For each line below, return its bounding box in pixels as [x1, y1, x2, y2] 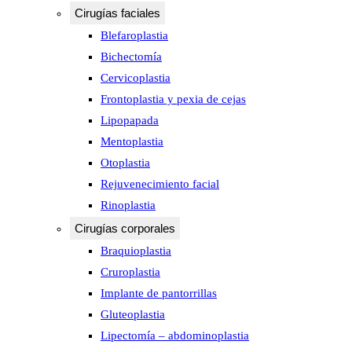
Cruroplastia [101, 266, 160, 278]
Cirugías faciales [75, 6, 160, 20]
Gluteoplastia [101, 308, 165, 321]
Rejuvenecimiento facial [101, 178, 219, 190]
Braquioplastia [101, 244, 171, 257]
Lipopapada [101, 114, 159, 126]
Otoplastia [101, 156, 150, 169]
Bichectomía [101, 50, 162, 63]
